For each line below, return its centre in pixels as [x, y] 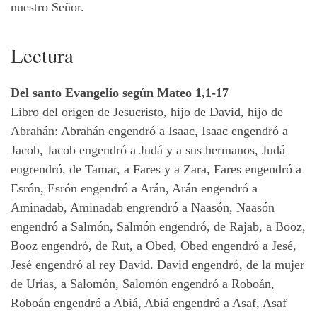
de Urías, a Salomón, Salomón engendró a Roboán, [143, 284]
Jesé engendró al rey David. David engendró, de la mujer [157, 265]
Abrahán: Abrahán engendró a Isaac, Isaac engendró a [149, 131]
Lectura [42, 55]
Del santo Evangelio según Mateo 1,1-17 [120, 93]
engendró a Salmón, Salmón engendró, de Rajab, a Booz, [158, 227]
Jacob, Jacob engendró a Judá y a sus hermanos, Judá [148, 150]
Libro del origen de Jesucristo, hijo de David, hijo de [147, 112]
